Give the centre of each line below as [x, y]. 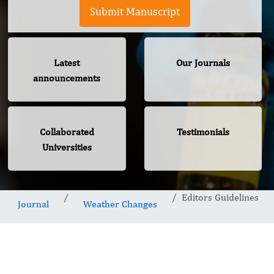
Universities [67, 147]
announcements [67, 78]
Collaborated [67, 132]
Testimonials [203, 132]
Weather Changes [120, 204]
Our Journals [203, 63]
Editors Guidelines [220, 198]
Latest [67, 63]
